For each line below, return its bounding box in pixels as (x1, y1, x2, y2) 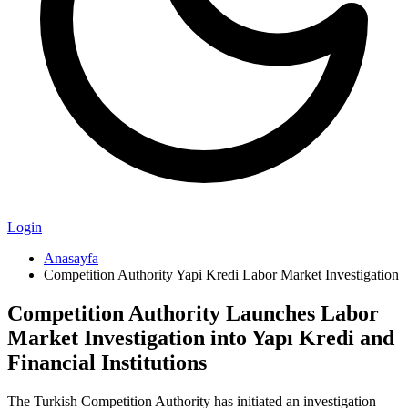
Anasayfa (44, 250, 98, 266)
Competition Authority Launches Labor (7, 301, 379, 325)
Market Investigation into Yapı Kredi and (7, 325, 394, 350)
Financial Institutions (7, 350, 207, 374)
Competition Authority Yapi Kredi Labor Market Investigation (44, 267, 399, 282)
